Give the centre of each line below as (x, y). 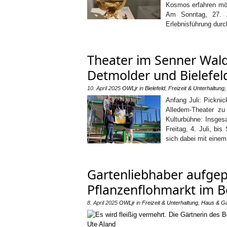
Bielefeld (155, 88)
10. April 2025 (104, 88)
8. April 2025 (102, 203)
